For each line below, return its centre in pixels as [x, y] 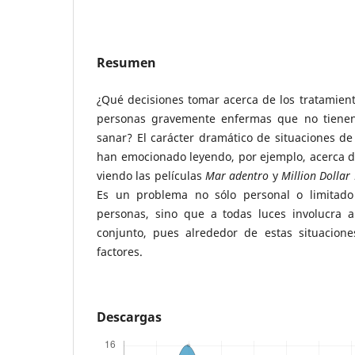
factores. [120, 251]
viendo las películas [151, 175]
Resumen [126, 62]
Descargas [129, 317]
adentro [249, 175]
